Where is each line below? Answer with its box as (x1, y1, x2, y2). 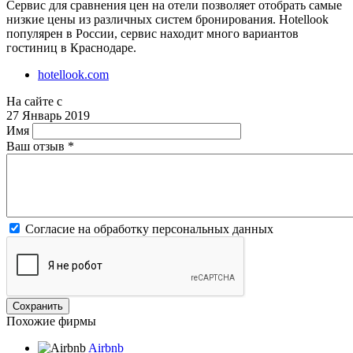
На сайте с (6, 94, 62, 108)
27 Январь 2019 (6, 108, 90, 122)
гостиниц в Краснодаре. (6, 40, 136, 54)
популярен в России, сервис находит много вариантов (6, 26, 299, 40)
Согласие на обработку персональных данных (25, 221, 273, 236)
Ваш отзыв (6, 139, 68, 153)
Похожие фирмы (6, 314, 96, 328)
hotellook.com (38, 67, 109, 81)
